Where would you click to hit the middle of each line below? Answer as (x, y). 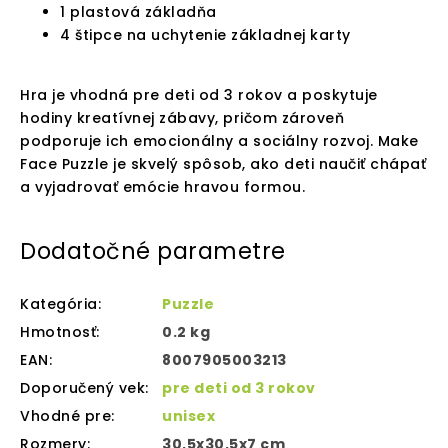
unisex (188, 416)
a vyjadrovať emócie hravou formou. (162, 187)
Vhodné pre (65, 416)
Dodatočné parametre (153, 251)
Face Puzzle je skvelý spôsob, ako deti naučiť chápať (223, 164)
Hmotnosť (58, 332)
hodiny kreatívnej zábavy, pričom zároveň (182, 118)
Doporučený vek (82, 388)
